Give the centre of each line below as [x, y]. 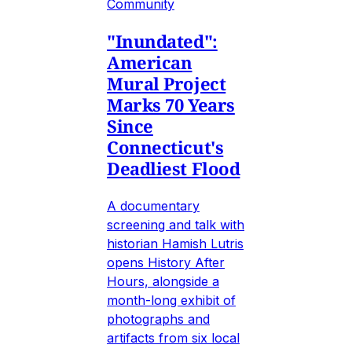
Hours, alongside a [163, 281]
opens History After [166, 262]
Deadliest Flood [174, 168]
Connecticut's [165, 147]
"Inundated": [162, 40]
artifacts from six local [173, 337]
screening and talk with [176, 224]
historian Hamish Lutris [175, 243]
